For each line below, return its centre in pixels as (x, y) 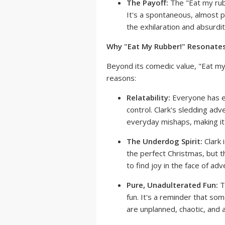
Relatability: (148, 98)
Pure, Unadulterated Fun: (172, 185)
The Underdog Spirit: (164, 141)
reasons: (121, 78)
